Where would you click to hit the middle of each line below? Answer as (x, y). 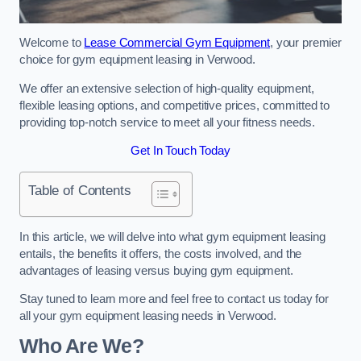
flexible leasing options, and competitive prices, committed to (174, 105)
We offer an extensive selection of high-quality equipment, (167, 88)
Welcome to (52, 43)
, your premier (306, 43)
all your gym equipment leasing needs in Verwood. (148, 316)
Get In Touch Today (180, 151)
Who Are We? (81, 346)
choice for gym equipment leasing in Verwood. (137, 60)
